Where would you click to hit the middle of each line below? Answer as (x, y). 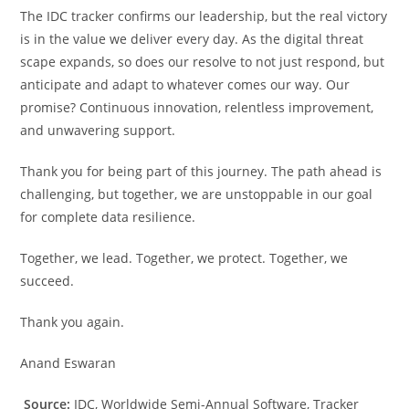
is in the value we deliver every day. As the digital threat (192, 39)
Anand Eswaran (68, 363)
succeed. (47, 281)
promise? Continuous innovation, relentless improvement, (197, 107)
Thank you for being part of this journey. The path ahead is (201, 171)
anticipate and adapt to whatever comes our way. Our (185, 84)
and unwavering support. (98, 130)
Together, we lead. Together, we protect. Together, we (184, 258)
